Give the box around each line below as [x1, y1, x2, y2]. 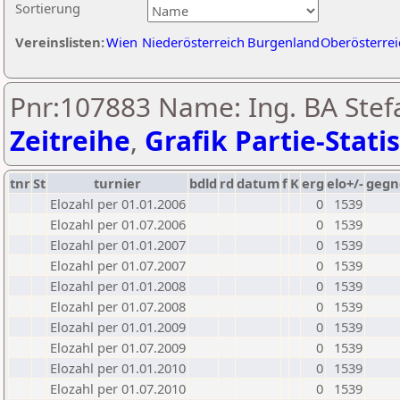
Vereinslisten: [15, 33, 104, 51]
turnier [94, 174, 141, 192]
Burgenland [247, 33, 320, 51]
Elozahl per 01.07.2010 [50, 379, 186, 397]
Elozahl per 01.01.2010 [50, 359, 186, 377]
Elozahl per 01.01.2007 [50, 236, 186, 254]
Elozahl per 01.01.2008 [50, 277, 186, 295]
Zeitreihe [10, 122, 130, 159]
